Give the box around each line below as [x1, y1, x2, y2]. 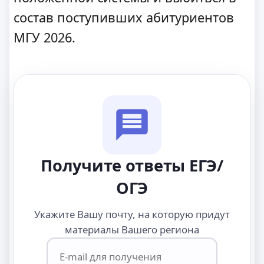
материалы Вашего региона [65, 223, 199, 237]
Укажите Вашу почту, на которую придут [34, 207, 230, 222]
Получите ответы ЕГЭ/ [41, 154, 223, 176]
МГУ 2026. [14, 28, 75, 46]
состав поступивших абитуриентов [14, 8, 234, 26]
